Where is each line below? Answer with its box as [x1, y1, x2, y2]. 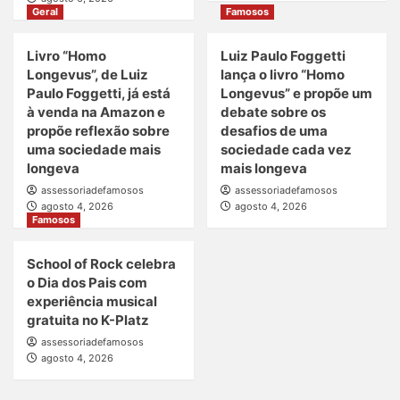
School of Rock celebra [27, 255, 176, 273]
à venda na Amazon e [27, 104, 165, 121]
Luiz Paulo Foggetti [220, 47, 346, 65]
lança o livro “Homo [220, 66, 345, 84]
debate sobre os [220, 104, 326, 121]
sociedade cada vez [220, 141, 352, 159]
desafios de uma [220, 122, 328, 140]
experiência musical [27, 293, 157, 311]
